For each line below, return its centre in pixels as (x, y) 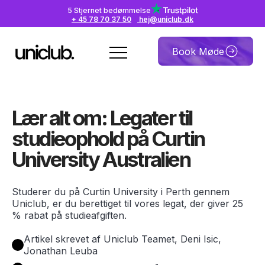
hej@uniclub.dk (165, 19)
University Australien (101, 159)
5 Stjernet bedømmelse (109, 10)
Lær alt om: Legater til (102, 118)
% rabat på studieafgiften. (69, 215)
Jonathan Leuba (61, 251)
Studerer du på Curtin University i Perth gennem (121, 192)
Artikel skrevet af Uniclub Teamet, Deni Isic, (122, 239)
